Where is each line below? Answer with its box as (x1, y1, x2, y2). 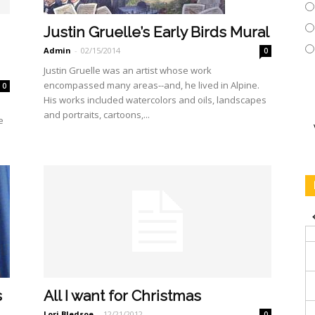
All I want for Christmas (44, 287, 201, 304)
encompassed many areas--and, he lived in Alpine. (44, 79, 262, 91)
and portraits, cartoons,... (44, 108, 150, 121)
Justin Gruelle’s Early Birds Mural (44, 23, 269, 41)
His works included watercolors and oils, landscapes (44, 94, 266, 106)
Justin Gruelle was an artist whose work (44, 64, 212, 77)
